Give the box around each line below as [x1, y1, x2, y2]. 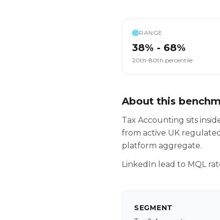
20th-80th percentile [132, 56, 192, 64]
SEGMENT [134, 203, 173, 212]
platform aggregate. [122, 141, 202, 150]
